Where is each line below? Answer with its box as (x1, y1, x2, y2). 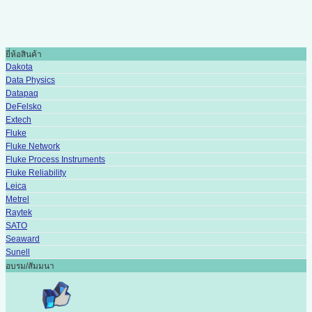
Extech (6, 114, 31, 125)
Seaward (6, 233, 40, 244)
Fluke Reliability (6, 167, 66, 178)
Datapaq (6, 88, 38, 98)
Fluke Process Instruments (6, 154, 105, 164)
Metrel (6, 194, 29, 204)
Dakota (6, 61, 33, 72)
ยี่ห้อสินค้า (6, 49, 42, 59)
